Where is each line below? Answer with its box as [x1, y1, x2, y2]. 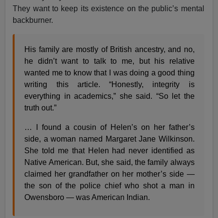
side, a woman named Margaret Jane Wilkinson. [24, 134, 195, 143]
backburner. [13, 16, 54, 24]
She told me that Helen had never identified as [24, 146, 195, 155]
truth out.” [24, 103, 57, 112]
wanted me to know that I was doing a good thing [24, 68, 195, 77]
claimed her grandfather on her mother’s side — [24, 169, 195, 178]
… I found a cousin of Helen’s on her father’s [24, 123, 195, 131]
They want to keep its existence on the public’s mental [13, 4, 204, 13]
